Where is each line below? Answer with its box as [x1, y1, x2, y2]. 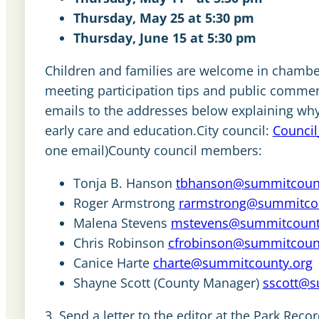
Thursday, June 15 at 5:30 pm [73, 28, 256, 46]
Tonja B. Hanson [73, 174, 176, 192]
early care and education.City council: [44, 121, 273, 139]
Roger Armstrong [73, 194, 179, 211]
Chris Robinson [73, 234, 168, 251]
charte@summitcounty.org [152, 253, 313, 271]
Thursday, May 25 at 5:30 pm [73, 9, 254, 26]
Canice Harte [73, 253, 153, 271]
